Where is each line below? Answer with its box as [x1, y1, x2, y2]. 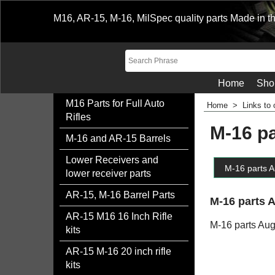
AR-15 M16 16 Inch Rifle [66, 211, 172, 222]
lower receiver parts [66, 168, 151, 179]
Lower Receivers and [66, 155, 158, 165]
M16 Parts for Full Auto [66, 98, 165, 109]
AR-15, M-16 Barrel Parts [66, 190, 175, 200]
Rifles [66, 112, 91, 122]
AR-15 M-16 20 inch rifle [66, 246, 171, 257]
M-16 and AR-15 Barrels [66, 133, 171, 144]
